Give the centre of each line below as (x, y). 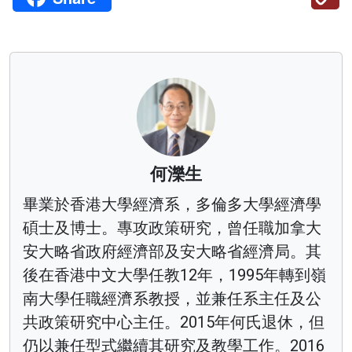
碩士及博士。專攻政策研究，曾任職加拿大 (172, 227)
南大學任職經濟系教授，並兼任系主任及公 (172, 298)
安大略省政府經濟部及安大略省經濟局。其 (172, 251)
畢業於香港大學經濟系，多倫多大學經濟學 (172, 204)
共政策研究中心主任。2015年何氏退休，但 (174, 322)
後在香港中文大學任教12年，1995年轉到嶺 (174, 275)
